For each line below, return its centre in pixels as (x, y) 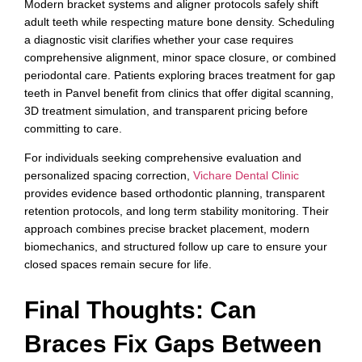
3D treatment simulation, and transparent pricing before (166, 110)
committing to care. (73, 128)
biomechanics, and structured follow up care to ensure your (176, 247)
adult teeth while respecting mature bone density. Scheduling (179, 21)
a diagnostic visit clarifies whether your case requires (159, 39)
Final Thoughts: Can (140, 309)
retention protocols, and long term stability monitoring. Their (177, 211)
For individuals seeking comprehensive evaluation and (163, 158)
